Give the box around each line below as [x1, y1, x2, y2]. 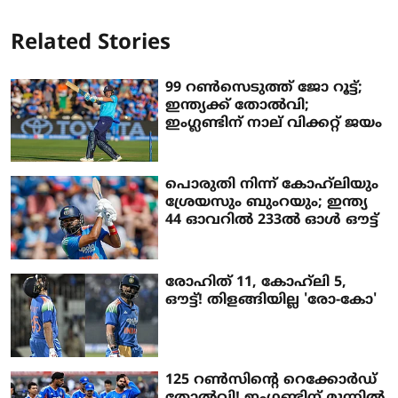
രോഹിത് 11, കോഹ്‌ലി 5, [165, 274, 347, 292]
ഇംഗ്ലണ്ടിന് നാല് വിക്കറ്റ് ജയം [165, 114, 383, 132]
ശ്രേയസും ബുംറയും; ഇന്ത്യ [165, 194, 369, 212]
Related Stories [11, 29, 171, 57]
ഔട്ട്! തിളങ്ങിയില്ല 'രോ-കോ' [165, 291, 378, 310]
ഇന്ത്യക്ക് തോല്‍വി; [165, 96, 310, 115]
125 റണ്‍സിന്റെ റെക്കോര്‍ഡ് [165, 370, 378, 389]
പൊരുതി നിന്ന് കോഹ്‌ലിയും [165, 176, 379, 195]
